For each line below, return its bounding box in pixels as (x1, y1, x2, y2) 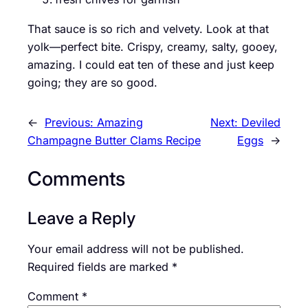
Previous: (45, 115, 97, 129)
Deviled (241, 115, 280, 129)
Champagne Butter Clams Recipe (27, 133, 201, 147)
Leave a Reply (27, 208, 135, 229)
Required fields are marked (27, 260, 172, 274)
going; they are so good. (27, 75, 157, 89)
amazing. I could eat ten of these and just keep (27, 57, 274, 71)
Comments (27, 166, 125, 190)
